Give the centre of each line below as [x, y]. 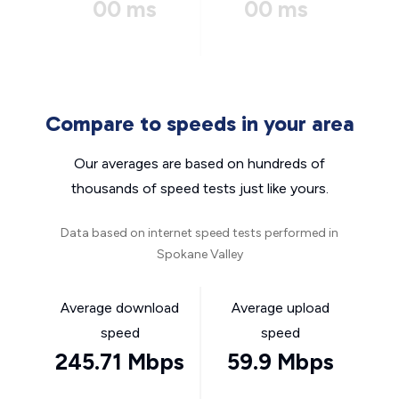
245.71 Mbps [120, 362]
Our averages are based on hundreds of [199, 163]
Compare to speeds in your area [199, 123]
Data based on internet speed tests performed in [199, 233]
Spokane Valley [199, 254]
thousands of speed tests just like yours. [199, 188]
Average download [120, 308]
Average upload [280, 308]
